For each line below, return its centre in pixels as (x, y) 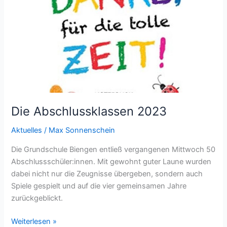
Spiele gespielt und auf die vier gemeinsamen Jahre (99, 186)
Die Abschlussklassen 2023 (89, 111)
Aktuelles (27, 130)
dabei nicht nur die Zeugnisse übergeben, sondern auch (107, 174)
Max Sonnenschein (82, 130)
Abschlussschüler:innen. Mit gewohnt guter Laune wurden (111, 161)
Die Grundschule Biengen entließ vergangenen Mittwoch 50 (113, 149)
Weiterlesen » (34, 221)
